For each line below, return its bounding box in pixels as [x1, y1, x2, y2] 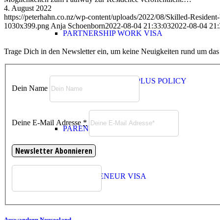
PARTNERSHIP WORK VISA [63, 29, 163, 37]
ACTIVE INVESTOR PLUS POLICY [63, 77, 187, 85]
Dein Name [12, 84, 48, 93]
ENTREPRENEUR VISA [63, 172, 146, 180]
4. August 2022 [4, 4, 52, 13]
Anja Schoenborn [51, 22, 105, 30]
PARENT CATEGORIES [63, 124, 145, 133]
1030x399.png [4, 22, 49, 30]
